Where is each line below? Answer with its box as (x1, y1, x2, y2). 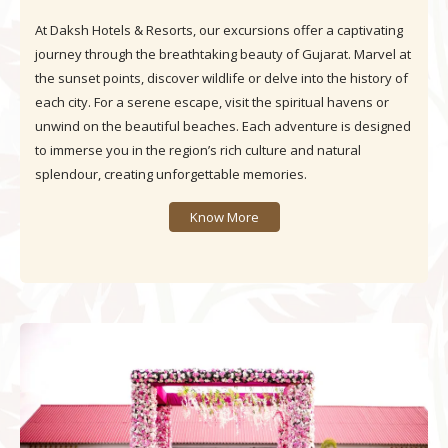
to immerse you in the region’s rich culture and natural (35, 140, 361, 159)
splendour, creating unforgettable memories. (35, 164, 307, 183)
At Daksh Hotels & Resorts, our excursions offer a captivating (35, 20, 403, 39)
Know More (189, 207, 259, 226)
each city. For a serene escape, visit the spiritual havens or (35, 92, 389, 111)
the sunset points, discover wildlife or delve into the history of (35, 68, 408, 87)
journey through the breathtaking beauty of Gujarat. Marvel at (35, 44, 411, 63)
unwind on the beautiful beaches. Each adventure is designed (35, 116, 411, 135)
